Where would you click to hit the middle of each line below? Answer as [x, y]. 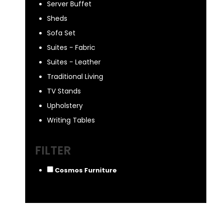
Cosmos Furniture [86, 170]
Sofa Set [61, 33]
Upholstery [65, 106]
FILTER [53, 150]
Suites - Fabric [71, 47]
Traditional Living [75, 77]
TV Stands [64, 91]
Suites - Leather [74, 62]
